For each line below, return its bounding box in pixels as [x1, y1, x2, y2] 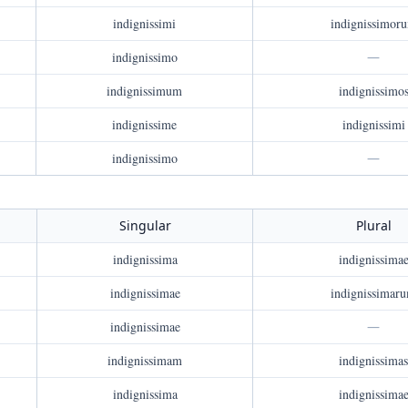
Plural [355, 217, 392, 234]
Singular [118, 217, 171, 234]
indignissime [112, 116, 177, 133]
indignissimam [107, 352, 182, 369]
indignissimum [107, 82, 182, 99]
